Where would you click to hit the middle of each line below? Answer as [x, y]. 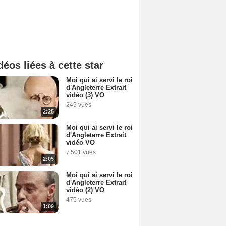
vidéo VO [80, 143]
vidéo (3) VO [85, 95]
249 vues [79, 105]
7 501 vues [81, 152]
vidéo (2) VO [85, 190]
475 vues [79, 200]
